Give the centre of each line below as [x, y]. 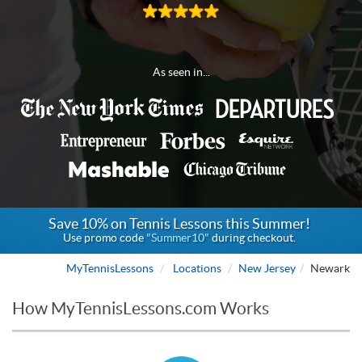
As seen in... [181, 72]
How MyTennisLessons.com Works [141, 308]
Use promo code [104, 238]
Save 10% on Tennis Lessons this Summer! [179, 223]
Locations [197, 268]
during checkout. [252, 238]
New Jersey [267, 268]
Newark [330, 268]
